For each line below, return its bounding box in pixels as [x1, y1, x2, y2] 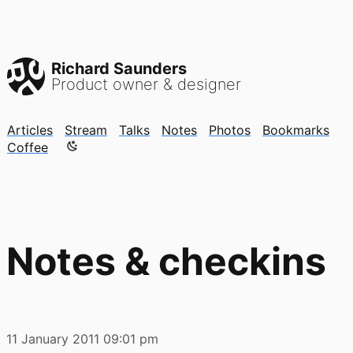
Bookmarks [262, 122, 329, 138]
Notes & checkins [6, 237, 326, 284]
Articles [7, 122, 53, 138]
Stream [65, 122, 107, 138]
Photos [209, 122, 251, 138]
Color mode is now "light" [59, 139, 212, 154]
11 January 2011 [6, 330, 99, 347]
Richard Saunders [51, 59, 187, 78]
